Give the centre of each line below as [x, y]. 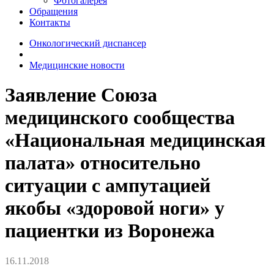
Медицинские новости [77, 65]
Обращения [54, 11]
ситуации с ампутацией [108, 186]
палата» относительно [103, 163]
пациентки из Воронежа [110, 231]
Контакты [50, 22]
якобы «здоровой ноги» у [115, 208]
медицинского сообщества [120, 118]
